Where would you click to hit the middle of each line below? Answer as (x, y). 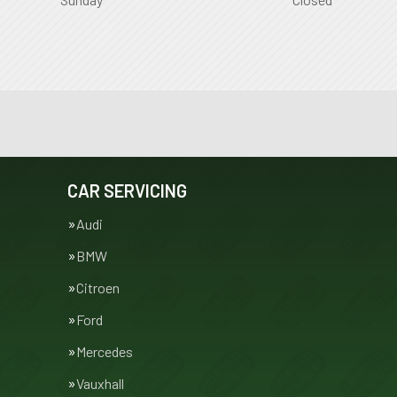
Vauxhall (100, 383)
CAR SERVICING (127, 191)
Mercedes (105, 351)
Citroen (98, 288)
